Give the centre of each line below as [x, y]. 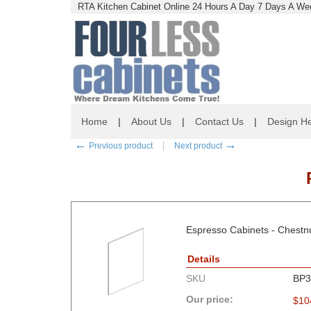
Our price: [210, 299]
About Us [151, 121]
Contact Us [219, 121]
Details [204, 259]
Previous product [120, 146]
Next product [199, 146]
